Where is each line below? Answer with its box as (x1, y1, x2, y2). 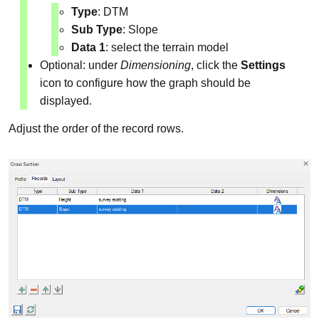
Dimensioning (120, 59, 191, 72)
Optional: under (40, 59, 120, 72)
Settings (241, 59, 286, 72)
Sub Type (71, 23, 122, 36)
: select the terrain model (105, 41, 229, 54)
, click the (191, 59, 241, 72)
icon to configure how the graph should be (40, 77, 251, 90)
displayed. (40, 95, 92, 108)
